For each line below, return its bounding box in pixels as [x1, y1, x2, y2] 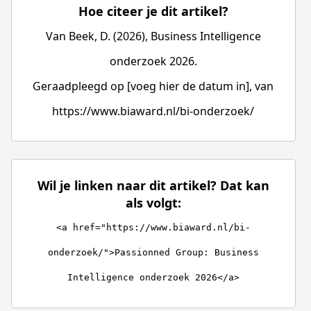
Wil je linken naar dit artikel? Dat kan [37, 177, 269, 194]
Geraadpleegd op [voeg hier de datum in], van [33, 78, 274, 94]
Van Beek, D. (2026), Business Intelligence [45, 28, 261, 44]
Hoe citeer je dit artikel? [78, 3, 228, 20]
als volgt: [125, 194, 181, 212]
